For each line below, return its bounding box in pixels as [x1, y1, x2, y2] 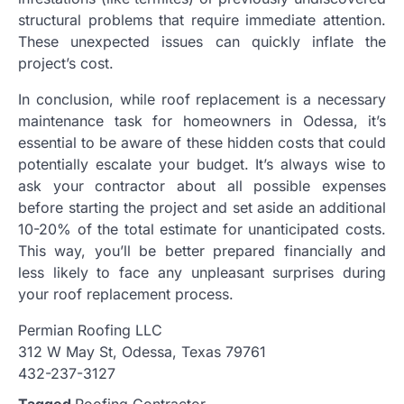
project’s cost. [18, 53, 114, 72]
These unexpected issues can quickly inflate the [18, 32, 386, 50]
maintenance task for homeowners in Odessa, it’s [18, 111, 386, 130]
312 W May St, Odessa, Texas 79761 [18, 342, 266, 361]
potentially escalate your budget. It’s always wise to [18, 154, 386, 173]
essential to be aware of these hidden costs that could [18, 133, 386, 151]
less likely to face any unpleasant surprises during [18, 262, 386, 281]
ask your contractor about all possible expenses [18, 176, 386, 195]
